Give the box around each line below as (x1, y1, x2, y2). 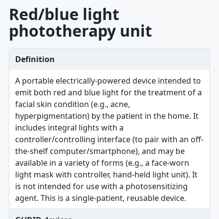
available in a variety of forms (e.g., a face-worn (15, 157, 189, 168)
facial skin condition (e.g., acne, (15, 99, 130, 109)
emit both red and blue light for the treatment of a (15, 87, 202, 98)
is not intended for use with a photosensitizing (15, 181, 188, 192)
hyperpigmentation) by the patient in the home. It (15, 110, 198, 121)
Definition (15, 54, 55, 65)
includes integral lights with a (15, 122, 124, 133)
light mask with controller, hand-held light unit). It (15, 169, 197, 180)
